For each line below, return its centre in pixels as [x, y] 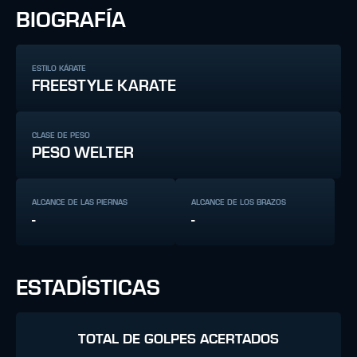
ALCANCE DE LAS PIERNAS [80, 202]
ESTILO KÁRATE [59, 69]
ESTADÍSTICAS [88, 288]
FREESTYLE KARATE [104, 86]
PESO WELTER [83, 153]
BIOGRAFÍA [71, 21]
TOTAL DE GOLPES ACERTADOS [178, 339]
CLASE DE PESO [61, 135]
